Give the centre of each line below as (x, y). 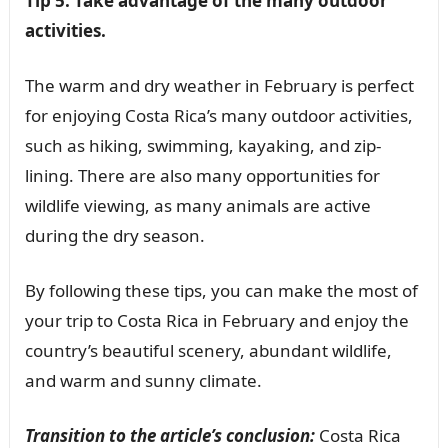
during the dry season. (114, 236)
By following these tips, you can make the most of (221, 291)
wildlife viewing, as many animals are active (197, 206)
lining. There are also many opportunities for (202, 176)
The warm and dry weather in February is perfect (219, 86)
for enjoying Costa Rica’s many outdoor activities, (218, 116)
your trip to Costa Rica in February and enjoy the (216, 321)
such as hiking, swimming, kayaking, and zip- (202, 146)
